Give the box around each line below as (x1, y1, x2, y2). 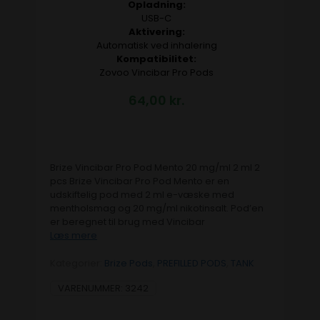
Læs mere (50, 228, 97, 242)
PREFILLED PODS (157, 256, 226, 270)
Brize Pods (104, 256, 153, 270)
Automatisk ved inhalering (96, 38, 217, 52)
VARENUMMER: (58, 281, 125, 295)
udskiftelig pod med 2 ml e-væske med (50, 187, 234, 201)
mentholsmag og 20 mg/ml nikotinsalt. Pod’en (50, 201, 264, 215)
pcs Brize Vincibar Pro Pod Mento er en (50, 174, 229, 188)
